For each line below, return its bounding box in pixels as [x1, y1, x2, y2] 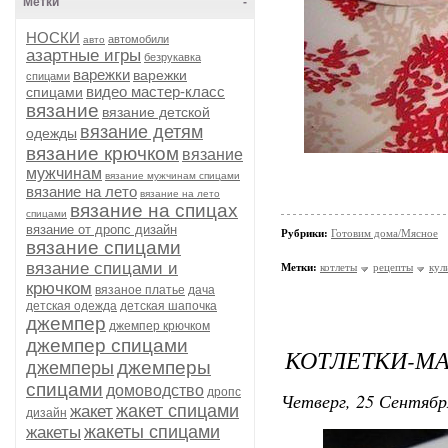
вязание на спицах [70, 200, 238, 221]
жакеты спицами [84, 422, 220, 442]
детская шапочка [120, 299, 217, 313]
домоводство [106, 382, 204, 399]
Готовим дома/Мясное [331, 227, 438, 239]
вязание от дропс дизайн [26, 222, 177, 237]
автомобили [108, 33, 169, 45]
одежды [26, 125, 77, 141]
